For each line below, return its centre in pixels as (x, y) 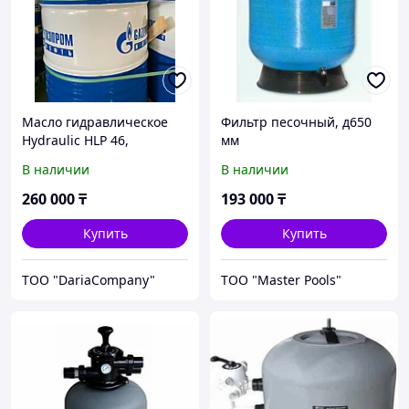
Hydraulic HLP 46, (75, 141)
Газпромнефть (67, 159)
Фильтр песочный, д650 (296, 122)
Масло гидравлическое (95, 122)
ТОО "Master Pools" (281, 280)
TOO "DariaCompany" (89, 280)
